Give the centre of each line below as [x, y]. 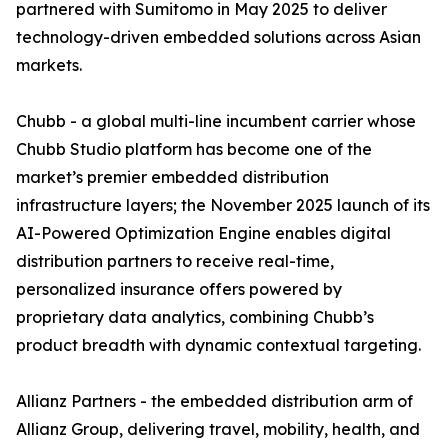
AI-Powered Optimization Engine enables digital [203, 233]
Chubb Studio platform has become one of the [194, 149]
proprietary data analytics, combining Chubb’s [195, 317]
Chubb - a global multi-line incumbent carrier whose [216, 121]
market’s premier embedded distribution [172, 177]
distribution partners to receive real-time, [175, 261]
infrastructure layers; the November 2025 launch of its [223, 205]
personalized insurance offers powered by [179, 289]
